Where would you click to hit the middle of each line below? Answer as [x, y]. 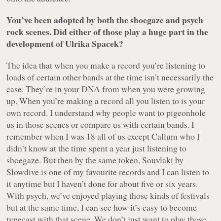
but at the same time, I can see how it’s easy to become [102, 207]
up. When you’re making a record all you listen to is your [106, 101]
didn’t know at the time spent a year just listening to [97, 148]
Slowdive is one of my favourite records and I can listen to [108, 172]
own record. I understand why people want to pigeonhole [106, 113]
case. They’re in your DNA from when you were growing [106, 89]
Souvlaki [158, 160]
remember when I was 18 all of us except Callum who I [103, 136]
